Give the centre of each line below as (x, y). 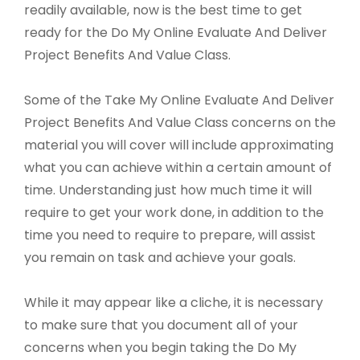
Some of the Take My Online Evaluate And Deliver (179, 100)
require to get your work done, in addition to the (174, 213)
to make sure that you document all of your (161, 325)
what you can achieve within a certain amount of (178, 168)
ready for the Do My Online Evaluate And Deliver (176, 33)
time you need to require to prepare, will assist (170, 235)
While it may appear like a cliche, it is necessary (174, 303)
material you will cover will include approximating (179, 145)
